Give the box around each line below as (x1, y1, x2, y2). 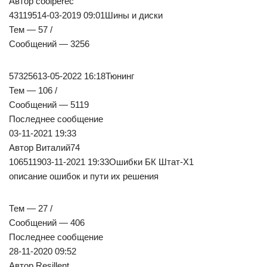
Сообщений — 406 (9, 218, 85, 228)
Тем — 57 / (9, 24, 52, 35)
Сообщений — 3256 (9, 39, 89, 49)
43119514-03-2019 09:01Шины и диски (9, 10, 163, 21)
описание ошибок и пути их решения (9, 171, 159, 182)
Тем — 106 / (9, 85, 57, 96)
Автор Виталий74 (9, 142, 80, 153)
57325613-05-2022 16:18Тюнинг (9, 71, 134, 82)
